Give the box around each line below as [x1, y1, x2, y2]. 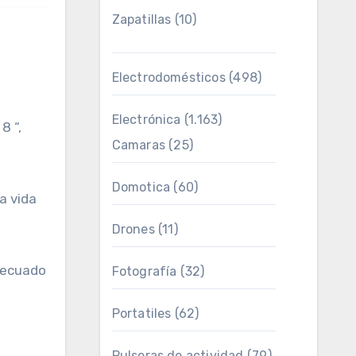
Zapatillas [111, 12, 172, 27]
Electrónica [111, 112, 181, 127]
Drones [111, 222, 155, 237]
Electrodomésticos [111, 70, 226, 85]
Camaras [111, 137, 165, 153]
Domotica [111, 180, 171, 195]
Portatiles [111, 306, 172, 321]
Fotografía [111, 264, 177, 279]
